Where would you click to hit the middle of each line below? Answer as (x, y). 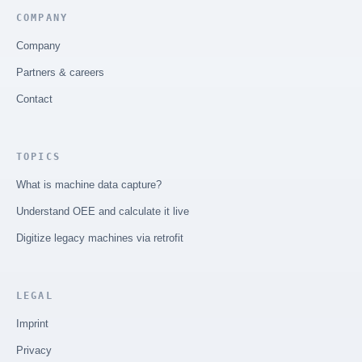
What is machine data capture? (89, 184)
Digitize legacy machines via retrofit (100, 238)
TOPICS (38, 156)
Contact (34, 99)
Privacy (34, 350)
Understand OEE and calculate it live (103, 211)
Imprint (32, 323)
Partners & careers (60, 72)
